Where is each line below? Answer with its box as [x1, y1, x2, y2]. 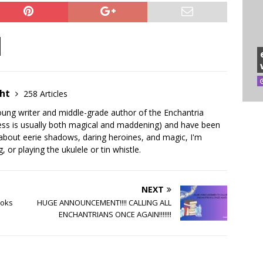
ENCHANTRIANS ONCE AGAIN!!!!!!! [59, 209, 172, 220]
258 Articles [23, 88, 68, 100]
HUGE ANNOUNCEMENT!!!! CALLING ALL [37, 197, 172, 208]
